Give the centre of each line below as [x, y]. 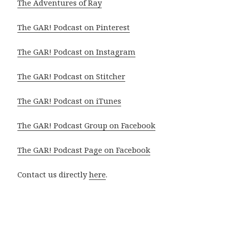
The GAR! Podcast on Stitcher [72, 76]
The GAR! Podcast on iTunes [70, 100]
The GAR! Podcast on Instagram [77, 51]
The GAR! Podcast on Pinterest [74, 27]
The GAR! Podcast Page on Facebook [84, 150]
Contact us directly [53, 174]
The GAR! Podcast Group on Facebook [87, 125]
